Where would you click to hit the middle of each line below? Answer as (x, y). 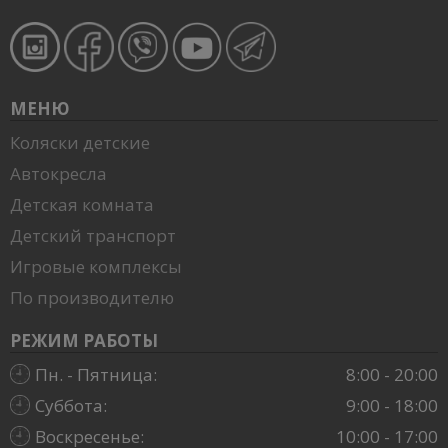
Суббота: (71, 405)
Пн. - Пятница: (96, 374)
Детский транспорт (93, 235)
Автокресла (58, 173)
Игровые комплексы (96, 266)
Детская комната (82, 204)
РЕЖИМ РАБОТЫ (84, 340)
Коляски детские (80, 142)
